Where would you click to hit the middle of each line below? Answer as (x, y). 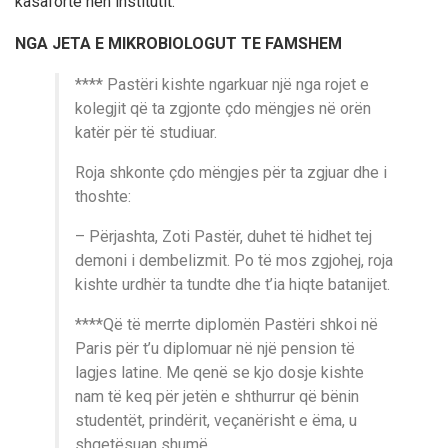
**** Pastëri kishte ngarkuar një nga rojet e (222, 84)
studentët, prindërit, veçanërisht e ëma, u (216, 420)
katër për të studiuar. (146, 132)
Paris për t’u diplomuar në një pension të (215, 348)
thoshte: (103, 196)
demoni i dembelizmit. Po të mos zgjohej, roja (234, 260)
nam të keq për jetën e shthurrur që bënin (217, 396)
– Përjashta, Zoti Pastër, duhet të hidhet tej (223, 236)
